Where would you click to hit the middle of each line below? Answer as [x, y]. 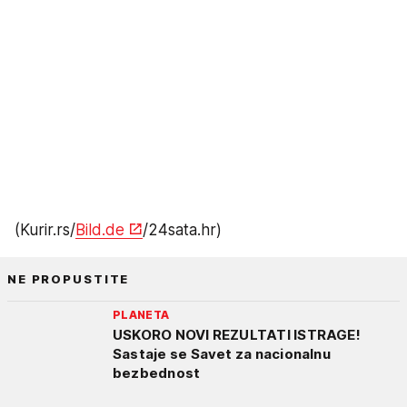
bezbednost [157, 372]
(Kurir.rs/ [45, 229]
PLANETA [141, 314]
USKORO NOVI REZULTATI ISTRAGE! [237, 334]
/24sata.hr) [182, 229]
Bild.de [100, 229]
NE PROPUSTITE [69, 278]
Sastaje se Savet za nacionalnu [222, 353]
